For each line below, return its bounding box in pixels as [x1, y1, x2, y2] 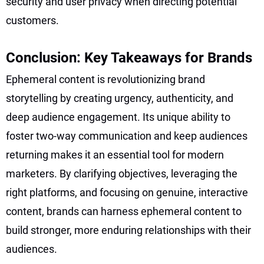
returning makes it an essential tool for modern [6, 148, 224, 161]
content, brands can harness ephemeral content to [6, 204, 242, 217]
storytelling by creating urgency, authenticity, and [6, 91, 233, 104]
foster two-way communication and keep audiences [6, 129, 247, 142]
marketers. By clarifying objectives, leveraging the [6, 167, 237, 180]
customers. [6, 14, 59, 27]
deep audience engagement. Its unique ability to [6, 110, 230, 123]
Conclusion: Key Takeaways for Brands [6, 49, 252, 66]
